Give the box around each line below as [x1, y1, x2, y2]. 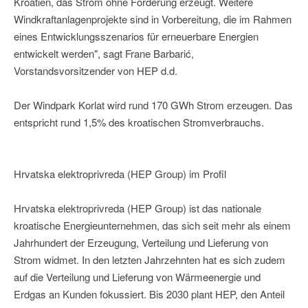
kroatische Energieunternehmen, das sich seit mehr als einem [14, 218, 291, 233]
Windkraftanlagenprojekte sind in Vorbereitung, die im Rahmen [14, 12, 291, 27]
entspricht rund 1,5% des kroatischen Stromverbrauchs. [14, 115, 264, 130]
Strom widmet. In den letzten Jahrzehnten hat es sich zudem [14, 252, 285, 267]
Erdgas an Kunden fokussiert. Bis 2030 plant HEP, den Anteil [14, 287, 285, 302]
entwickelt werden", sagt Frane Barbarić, [14, 46, 194, 61]
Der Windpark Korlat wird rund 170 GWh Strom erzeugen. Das [14, 98, 293, 113]
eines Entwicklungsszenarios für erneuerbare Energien [14, 29, 258, 44]
